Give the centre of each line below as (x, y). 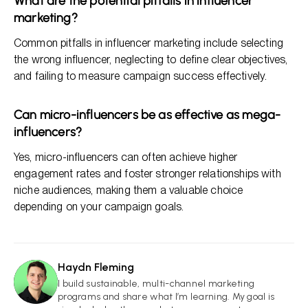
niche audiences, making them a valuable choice (129, 190)
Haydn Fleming (96, 267)
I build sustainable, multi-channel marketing (156, 284)
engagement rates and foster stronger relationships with (147, 174)
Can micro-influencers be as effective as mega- (147, 115)
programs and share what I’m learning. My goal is (166, 297)
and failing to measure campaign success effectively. (141, 76)
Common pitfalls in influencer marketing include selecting (149, 43)
